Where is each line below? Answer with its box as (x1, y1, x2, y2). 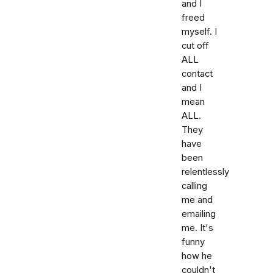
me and (182, 194, 213, 205)
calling (182, 180, 207, 191)
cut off (182, 40, 209, 51)
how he (182, 250, 212, 261)
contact (182, 68, 213, 79)
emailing (182, 208, 216, 219)
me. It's (182, 222, 213, 233)
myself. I (182, 26, 217, 37)
